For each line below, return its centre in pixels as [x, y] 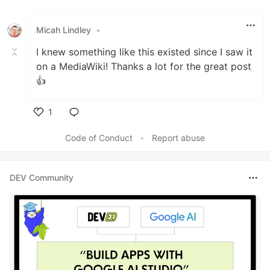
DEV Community [42, 178]
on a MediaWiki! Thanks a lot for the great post [144, 66]
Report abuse [178, 137]
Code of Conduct [99, 137]
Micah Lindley [64, 30]
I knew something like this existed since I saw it [144, 52]
